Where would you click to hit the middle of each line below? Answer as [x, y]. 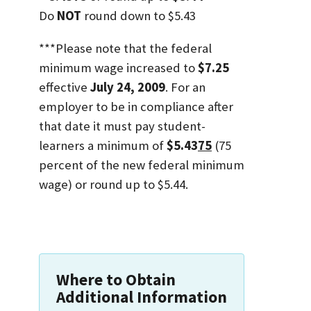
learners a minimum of [103, 145]
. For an [185, 87]
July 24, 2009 [128, 87]
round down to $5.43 [138, 16]
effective [65, 87]
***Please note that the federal [125, 48]
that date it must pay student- [122, 126]
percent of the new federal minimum [142, 165]
